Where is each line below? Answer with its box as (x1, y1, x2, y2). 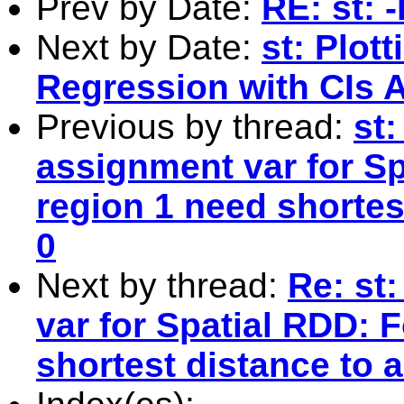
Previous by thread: (36, 106, 353, 146)
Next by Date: (36, 27, 262, 67)
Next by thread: (36, 265, 288, 305)
